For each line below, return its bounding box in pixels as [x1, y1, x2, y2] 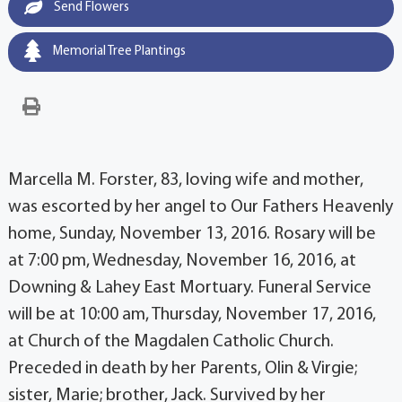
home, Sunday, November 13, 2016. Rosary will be [7, 225, 376, 244]
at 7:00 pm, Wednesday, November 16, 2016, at [7, 252, 356, 271]
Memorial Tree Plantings [49, 45, 186, 59]
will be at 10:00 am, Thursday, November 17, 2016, [7, 306, 376, 325]
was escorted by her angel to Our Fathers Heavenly [7, 198, 393, 217]
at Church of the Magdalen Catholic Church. [7, 333, 334, 352]
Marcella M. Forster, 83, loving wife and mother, [7, 171, 363, 190]
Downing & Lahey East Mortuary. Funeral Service [7, 279, 371, 298]
